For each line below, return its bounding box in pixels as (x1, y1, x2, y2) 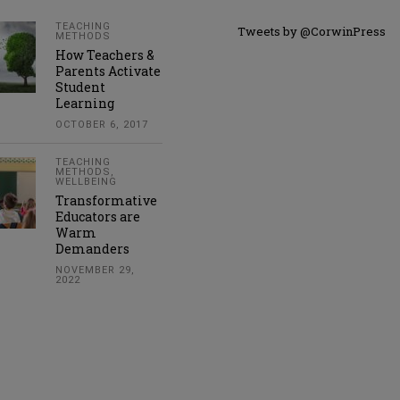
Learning (55, 95, 114, 112)
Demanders (55, 240, 129, 257)
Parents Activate (55, 62, 161, 79)
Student (55, 79, 105, 96)
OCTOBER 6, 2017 (55, 119, 148, 130)
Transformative (55, 192, 157, 209)
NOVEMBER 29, (55, 264, 135, 276)
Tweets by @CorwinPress (237, 23, 386, 39)
